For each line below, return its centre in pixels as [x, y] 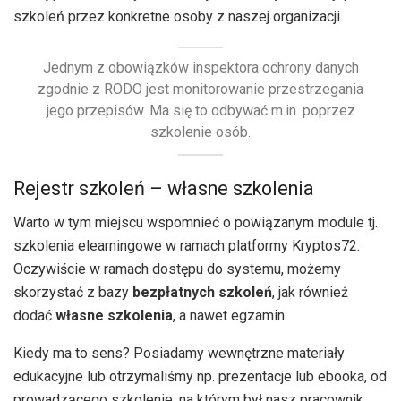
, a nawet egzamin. [230, 316]
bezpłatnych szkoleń [202, 293]
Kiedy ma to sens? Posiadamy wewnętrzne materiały [179, 354]
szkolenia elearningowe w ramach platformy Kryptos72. [187, 246]
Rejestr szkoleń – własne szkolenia [164, 188]
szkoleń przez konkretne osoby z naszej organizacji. [178, 16]
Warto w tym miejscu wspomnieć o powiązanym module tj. [196, 223]
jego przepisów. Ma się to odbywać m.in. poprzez [200, 111]
